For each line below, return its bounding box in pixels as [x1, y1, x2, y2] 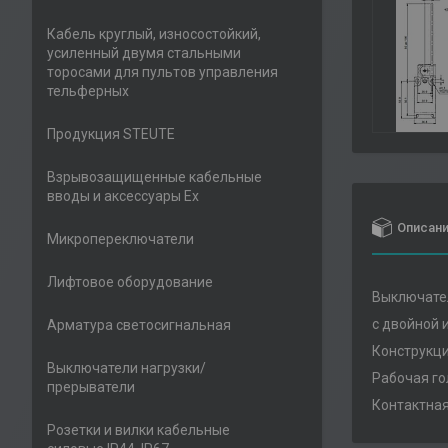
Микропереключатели [47, 231, 194, 247]
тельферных [47, 83, 129, 99]
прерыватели [47, 379, 135, 395]
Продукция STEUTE [47, 126, 175, 142]
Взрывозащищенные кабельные [47, 169, 262, 185]
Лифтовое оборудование [47, 274, 213, 290]
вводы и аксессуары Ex [47, 188, 199, 204]
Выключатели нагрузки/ [47, 360, 206, 376]
